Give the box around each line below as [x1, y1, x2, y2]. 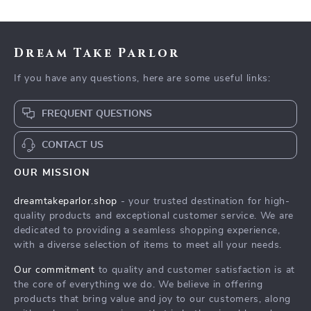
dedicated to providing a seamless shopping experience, [14, 225, 280, 235]
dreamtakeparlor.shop [14, 196, 117, 206]
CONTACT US [42, 140, 103, 150]
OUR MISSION [14, 167, 90, 178]
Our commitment [14, 264, 95, 275]
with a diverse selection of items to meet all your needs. [14, 239, 282, 250]
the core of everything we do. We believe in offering [14, 279, 263, 289]
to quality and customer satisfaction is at [94, 264, 295, 275]
